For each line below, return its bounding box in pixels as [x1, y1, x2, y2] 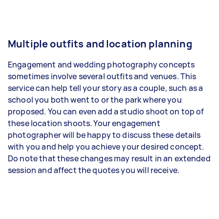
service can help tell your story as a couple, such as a [8, 82, 203, 93]
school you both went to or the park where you [8, 94, 182, 105]
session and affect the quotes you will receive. [8, 164, 181, 175]
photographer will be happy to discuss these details [8, 129, 201, 140]
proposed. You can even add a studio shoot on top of [8, 106, 204, 117]
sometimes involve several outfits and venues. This [8, 70, 197, 82]
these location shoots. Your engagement [8, 117, 160, 129]
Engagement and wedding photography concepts [8, 59, 195, 70]
